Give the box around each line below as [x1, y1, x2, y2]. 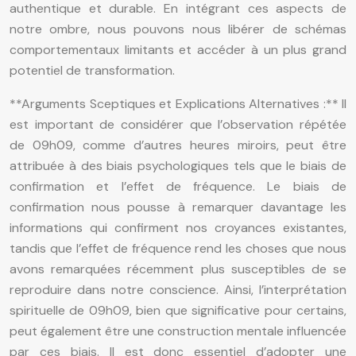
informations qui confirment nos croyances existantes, [10, 219, 346, 236]
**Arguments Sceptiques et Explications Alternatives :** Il [10, 95, 346, 112]
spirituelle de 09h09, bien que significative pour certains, [10, 301, 346, 319]
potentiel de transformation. [10, 61, 175, 79]
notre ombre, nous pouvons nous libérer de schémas [10, 20, 346, 37]
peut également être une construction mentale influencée [10, 322, 346, 339]
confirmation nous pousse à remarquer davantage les [10, 198, 346, 215]
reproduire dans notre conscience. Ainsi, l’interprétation [10, 281, 346, 298]
